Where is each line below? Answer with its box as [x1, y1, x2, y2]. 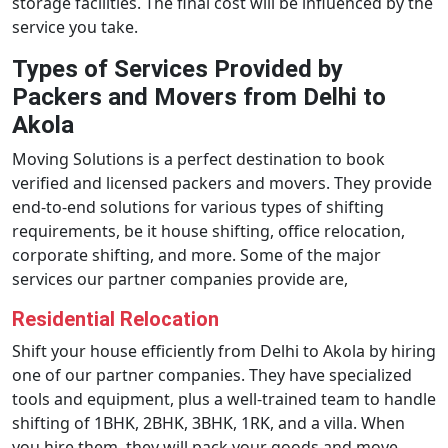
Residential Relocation [12, 307, 219, 331]
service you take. [12, 16, 138, 38]
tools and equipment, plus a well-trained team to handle [12, 388, 436, 410]
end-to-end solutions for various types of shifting [12, 196, 384, 218]
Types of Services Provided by [12, 55, 343, 83]
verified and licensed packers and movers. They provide [12, 172, 432, 194]
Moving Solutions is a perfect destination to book [12, 148, 385, 170]
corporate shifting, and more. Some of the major [12, 244, 381, 266]
